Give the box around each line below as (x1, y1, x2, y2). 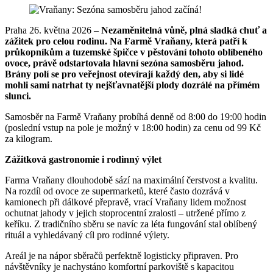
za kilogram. (5, 133, 52, 144)
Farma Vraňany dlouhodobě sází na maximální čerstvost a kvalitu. (5, 174, 258, 185)
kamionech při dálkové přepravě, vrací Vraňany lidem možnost (5, 196, 246, 207)
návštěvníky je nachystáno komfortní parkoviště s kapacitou (5, 261, 234, 272)
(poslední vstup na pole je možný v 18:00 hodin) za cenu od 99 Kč (5, 122, 261, 133)
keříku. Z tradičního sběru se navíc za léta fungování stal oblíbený (5, 218, 257, 229)
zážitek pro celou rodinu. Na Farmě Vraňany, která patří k (5, 35, 247, 46)
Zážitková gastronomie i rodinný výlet (5, 154, 161, 165)
